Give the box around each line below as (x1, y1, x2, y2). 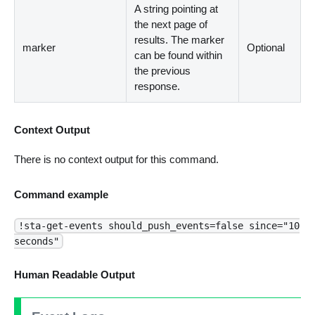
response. (134, 80, 181, 93)
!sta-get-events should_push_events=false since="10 (18, 219, 300, 231)
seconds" (13, 235, 59, 247)
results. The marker (134, 34, 225, 46)
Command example (13, 188, 108, 200)
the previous (134, 65, 191, 77)
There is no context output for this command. (13, 153, 219, 166)
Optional (247, 41, 285, 54)
